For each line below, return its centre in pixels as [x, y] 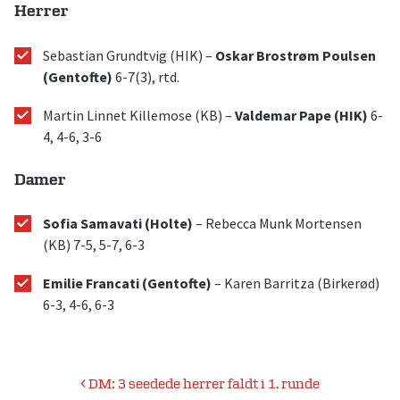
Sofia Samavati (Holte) [118, 224]
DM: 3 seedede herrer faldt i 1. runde [203, 385]
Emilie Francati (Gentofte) [127, 283]
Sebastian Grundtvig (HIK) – [129, 55]
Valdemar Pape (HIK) [301, 115]
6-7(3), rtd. [146, 76]
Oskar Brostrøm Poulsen [296, 55]
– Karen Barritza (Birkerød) [296, 283]
